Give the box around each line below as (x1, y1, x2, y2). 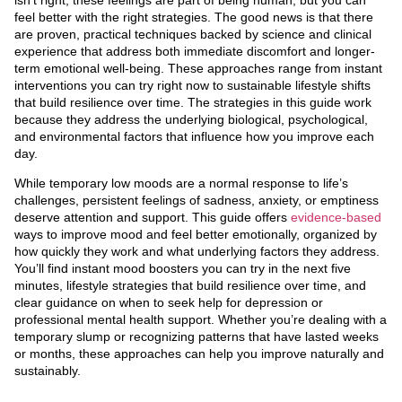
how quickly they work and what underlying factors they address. (14, 243, 380, 258)
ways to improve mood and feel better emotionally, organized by (14, 226, 377, 241)
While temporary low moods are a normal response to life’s (14, 175, 348, 190)
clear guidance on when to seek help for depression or (14, 294, 323, 310)
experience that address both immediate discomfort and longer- (14, 43, 375, 58)
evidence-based (291, 209, 381, 224)
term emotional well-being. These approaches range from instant (14, 60, 382, 75)
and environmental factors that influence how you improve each (14, 128, 374, 144)
